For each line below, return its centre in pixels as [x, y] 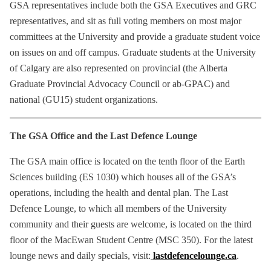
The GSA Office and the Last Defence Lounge [103, 136]
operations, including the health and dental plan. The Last [119, 193]
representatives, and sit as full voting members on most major [126, 21]
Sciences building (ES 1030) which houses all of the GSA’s [123, 177]
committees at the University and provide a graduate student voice [135, 37]
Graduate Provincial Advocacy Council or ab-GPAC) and [120, 84]
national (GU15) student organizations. [84, 100]
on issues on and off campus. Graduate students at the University [133, 53]
